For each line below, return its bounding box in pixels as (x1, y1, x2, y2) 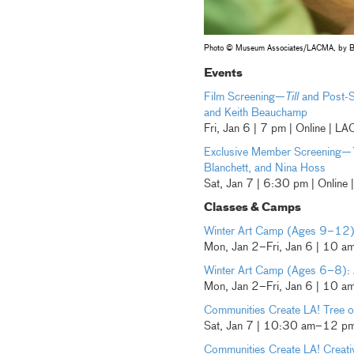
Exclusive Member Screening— (203, 146, 352, 158)
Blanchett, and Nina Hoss (203, 162, 326, 174)
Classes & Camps (203, 201, 301, 213)
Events (203, 67, 243, 79)
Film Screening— (203, 91, 285, 103)
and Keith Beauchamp (203, 107, 307, 119)
